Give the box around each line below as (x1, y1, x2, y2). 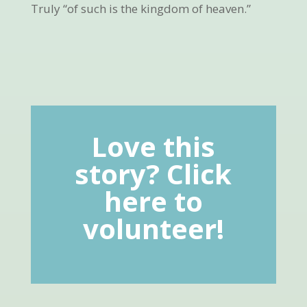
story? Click (75, 155, 232, 193)
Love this (91, 127, 216, 165)
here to (103, 182, 203, 220)
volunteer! (82, 210, 224, 247)
